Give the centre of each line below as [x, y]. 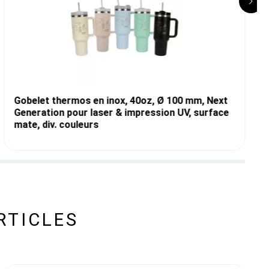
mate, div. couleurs [56, 124]
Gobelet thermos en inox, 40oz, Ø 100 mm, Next [121, 100]
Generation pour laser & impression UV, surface [122, 112]
